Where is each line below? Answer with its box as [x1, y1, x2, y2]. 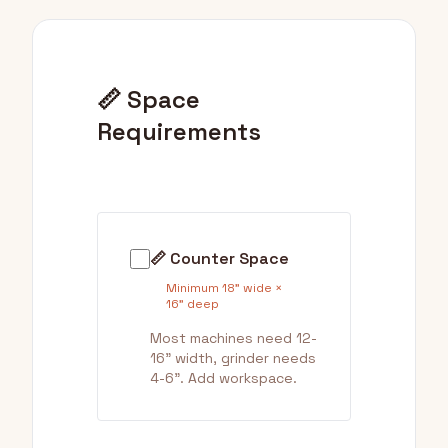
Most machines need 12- [150, 329, 317, 347]
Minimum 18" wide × [166, 280, 282, 296]
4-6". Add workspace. [150, 369, 297, 387]
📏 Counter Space [150, 248, 289, 269]
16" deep [166, 296, 219, 312]
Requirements [97, 116, 261, 147]
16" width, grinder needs [150, 349, 316, 367]
